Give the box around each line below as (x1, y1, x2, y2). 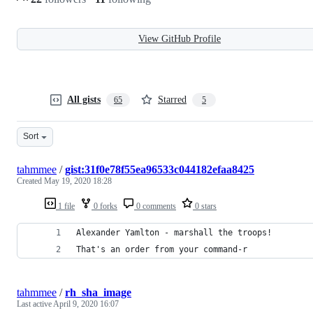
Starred (158, 94, 187, 105)
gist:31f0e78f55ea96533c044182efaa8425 (65, 163, 254, 175)
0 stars (193, 201, 217, 211)
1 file (56, 201, 75, 211)
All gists (67, 94, 101, 105)
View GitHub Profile (138, 33, 221, 44)
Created (17, 175, 44, 186)
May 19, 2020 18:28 (44, 175, 112, 186)
